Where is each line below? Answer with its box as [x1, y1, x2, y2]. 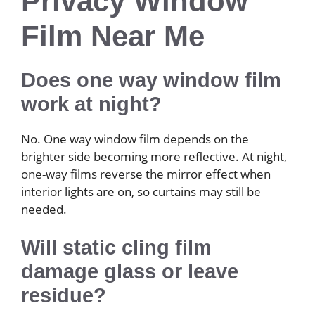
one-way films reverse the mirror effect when [21, 165, 271, 182]
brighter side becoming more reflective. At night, [21, 148, 287, 165]
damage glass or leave [21, 260, 238, 283]
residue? [21, 284, 106, 307]
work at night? [21, 92, 162, 115]
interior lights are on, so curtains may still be [21, 183, 261, 200]
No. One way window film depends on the [21, 130, 249, 147]
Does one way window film [21, 68, 281, 91]
